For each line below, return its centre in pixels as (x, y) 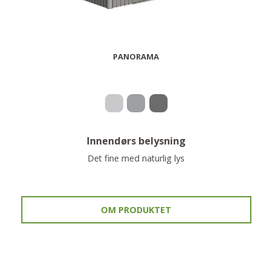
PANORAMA (136, 56)
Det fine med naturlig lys (136, 158)
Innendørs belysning (136, 141)
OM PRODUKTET (136, 209)
